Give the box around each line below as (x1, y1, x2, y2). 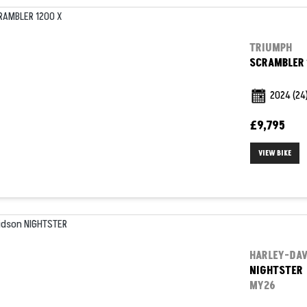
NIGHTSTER (249, 263, 303, 279)
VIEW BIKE (258, 148, 291, 159)
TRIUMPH (249, 40, 292, 56)
